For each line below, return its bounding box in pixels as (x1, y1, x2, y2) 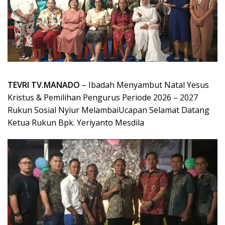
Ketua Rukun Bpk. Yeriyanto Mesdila (8, 117, 144, 128)
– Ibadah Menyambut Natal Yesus (82, 79, 209, 90)
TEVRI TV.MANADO (8, 79, 82, 90)
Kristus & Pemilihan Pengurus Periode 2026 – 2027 (8, 91, 198, 103)
